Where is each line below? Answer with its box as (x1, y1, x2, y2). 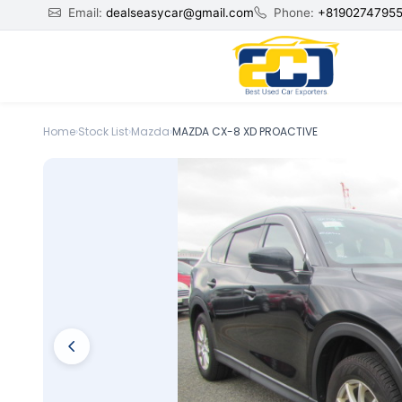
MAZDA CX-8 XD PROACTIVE (172, 124, 318, 139)
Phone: (269, 5, 318, 20)
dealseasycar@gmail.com (105, 5, 254, 20)
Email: (64, 5, 106, 20)
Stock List (78, 124, 128, 139)
